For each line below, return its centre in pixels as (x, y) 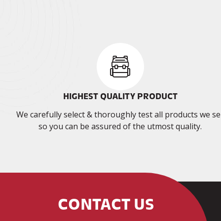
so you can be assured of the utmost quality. (120, 127)
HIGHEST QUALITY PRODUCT (120, 96)
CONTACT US (106, 204)
